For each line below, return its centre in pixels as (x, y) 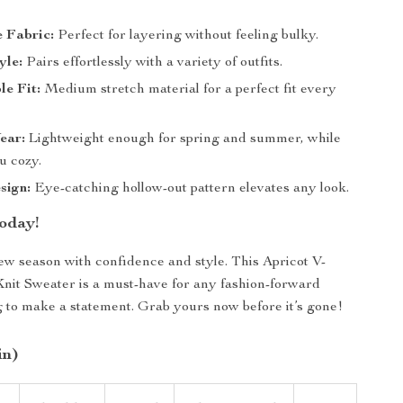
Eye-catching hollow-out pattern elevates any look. (190, 189)
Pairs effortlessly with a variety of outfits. (153, 63)
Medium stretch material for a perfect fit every (189, 90)
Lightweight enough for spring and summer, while (184, 139)
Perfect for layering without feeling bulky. (187, 36)
